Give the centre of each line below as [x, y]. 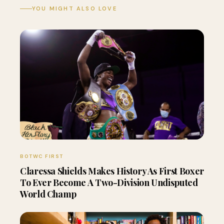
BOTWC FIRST [42, 156]
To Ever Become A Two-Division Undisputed [109, 182]
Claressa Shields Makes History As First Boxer [112, 171]
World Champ [48, 194]
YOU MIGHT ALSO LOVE [74, 8]
